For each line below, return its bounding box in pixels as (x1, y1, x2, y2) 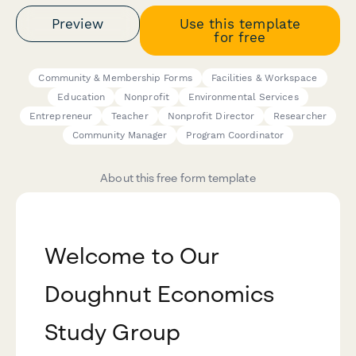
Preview (52, 15, 104, 32)
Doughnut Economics (44, 281, 275, 308)
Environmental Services (188, 91, 299, 103)
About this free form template (100, 171, 256, 185)
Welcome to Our (44, 242, 220, 269)
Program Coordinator (186, 130, 284, 141)
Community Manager (72, 130, 168, 141)
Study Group (44, 319, 180, 346)
